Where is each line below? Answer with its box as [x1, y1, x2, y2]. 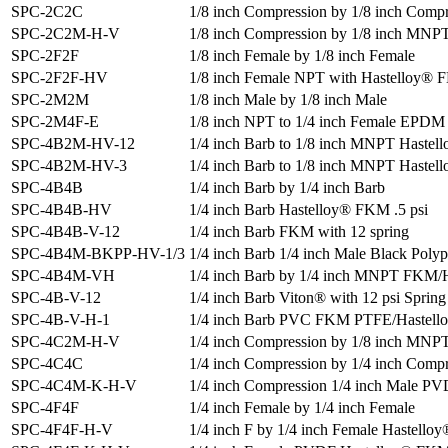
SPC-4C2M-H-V [11, 333, 120, 351]
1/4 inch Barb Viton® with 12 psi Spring [189, 289, 446, 307]
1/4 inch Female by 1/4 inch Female [189, 399, 415, 417]
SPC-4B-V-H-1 [11, 311, 110, 329]
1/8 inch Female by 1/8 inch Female [189, 47, 415, 65]
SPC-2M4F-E [11, 113, 99, 131]
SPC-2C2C [11, 3, 83, 21]
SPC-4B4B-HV [11, 201, 112, 219]
